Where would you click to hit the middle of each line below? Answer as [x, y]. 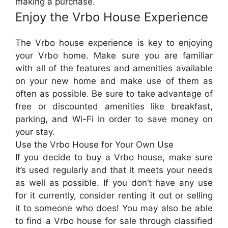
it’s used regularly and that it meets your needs [114, 170]
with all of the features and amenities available [114, 68]
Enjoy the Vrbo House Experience [112, 17]
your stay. [35, 132]
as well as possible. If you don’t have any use [114, 183]
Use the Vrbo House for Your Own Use [94, 145]
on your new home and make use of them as [114, 81]
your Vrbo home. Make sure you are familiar [114, 56]
